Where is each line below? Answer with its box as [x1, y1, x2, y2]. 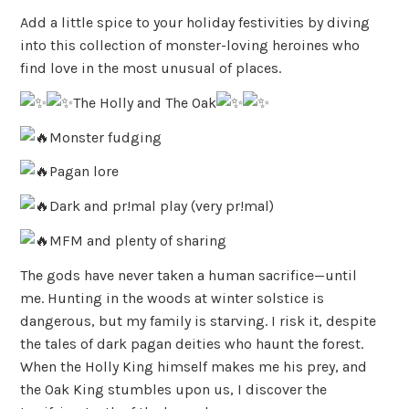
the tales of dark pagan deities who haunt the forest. [20, 334, 364, 352]
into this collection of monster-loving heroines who [20, 36, 361, 54]
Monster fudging [49, 128, 163, 146]
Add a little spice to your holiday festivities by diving [20, 13, 371, 31]
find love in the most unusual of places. [20, 58, 282, 77]
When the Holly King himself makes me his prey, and [20, 357, 368, 375]
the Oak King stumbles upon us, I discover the [20, 380, 328, 398]
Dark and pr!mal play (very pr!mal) [49, 197, 275, 215]
